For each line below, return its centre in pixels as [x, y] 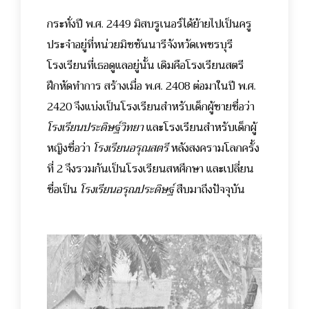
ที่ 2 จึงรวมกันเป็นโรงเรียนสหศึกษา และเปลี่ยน [150, 169]
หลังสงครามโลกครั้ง [214, 148]
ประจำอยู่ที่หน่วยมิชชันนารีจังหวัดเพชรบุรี [141, 44]
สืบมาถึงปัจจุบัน [209, 189]
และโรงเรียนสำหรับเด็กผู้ [200, 127]
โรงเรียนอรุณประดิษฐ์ [127, 189]
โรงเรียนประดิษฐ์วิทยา [95, 127]
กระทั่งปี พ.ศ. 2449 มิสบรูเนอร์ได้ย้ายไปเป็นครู [149, 24]
